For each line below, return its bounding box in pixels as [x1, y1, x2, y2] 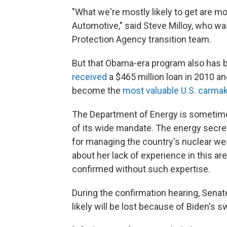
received [72, 71, 107, 82]
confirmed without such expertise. [72, 164, 210, 174]
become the [72, 85, 123, 96]
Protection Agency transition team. [72, 34, 211, 45]
